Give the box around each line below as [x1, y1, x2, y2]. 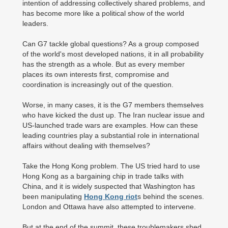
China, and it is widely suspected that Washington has [22, 182, 195, 190]
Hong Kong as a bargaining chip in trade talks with [22, 172, 184, 180]
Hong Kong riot [84, 192, 137, 201]
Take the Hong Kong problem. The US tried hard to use [22, 162, 200, 170]
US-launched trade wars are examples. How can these [22, 121, 198, 129]
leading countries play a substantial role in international [22, 131, 199, 139]
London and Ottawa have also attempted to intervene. [22, 203, 198, 211]
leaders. [22, 19, 48, 27]
